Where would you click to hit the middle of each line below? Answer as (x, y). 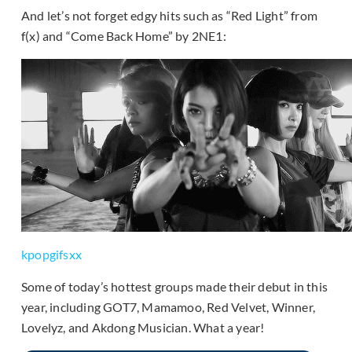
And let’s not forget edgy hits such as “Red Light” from (170, 16)
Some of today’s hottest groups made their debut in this (175, 287)
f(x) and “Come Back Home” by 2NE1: (124, 36)
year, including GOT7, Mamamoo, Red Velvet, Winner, (169, 307)
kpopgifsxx (51, 255)
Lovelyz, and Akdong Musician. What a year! (143, 328)
